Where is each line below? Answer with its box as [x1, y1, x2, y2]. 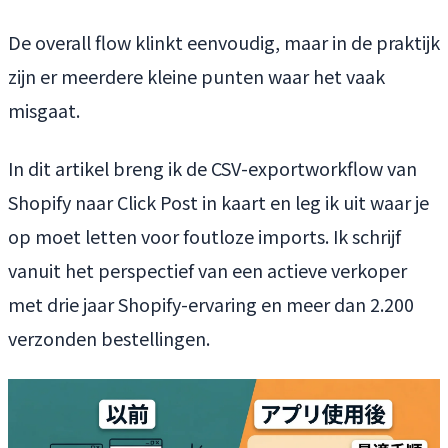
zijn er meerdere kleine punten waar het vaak [8, 62, 385, 89]
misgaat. [8, 96, 80, 123]
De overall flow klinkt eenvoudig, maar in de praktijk [8, 28, 440, 55]
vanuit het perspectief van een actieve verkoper [8, 256, 407, 283]
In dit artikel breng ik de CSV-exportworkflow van [8, 154, 417, 181]
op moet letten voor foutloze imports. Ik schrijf [8, 222, 401, 249]
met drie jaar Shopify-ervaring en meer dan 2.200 [8, 290, 414, 317]
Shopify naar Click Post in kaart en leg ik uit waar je [8, 188, 429, 215]
